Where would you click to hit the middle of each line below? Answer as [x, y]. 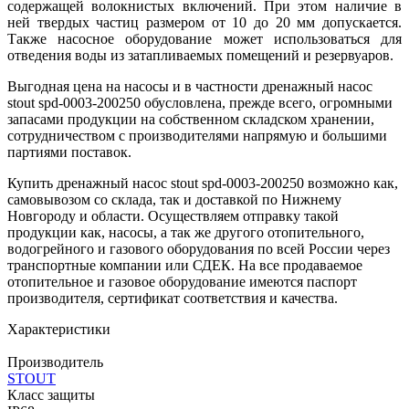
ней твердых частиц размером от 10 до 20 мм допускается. [204, 22]
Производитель [55, 362]
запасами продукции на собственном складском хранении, [191, 119]
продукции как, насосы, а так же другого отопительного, [186, 232]
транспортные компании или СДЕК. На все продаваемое [185, 265]
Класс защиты [51, 394]
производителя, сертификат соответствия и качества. [173, 298]
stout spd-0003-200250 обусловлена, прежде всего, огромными [200, 102]
